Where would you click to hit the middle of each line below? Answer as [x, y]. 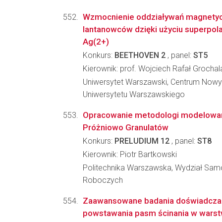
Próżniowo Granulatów [126, 127]
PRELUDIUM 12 [142, 141]
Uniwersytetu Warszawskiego [134, 94]
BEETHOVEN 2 [140, 55]
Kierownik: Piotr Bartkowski [130, 154]
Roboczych [103, 180]
